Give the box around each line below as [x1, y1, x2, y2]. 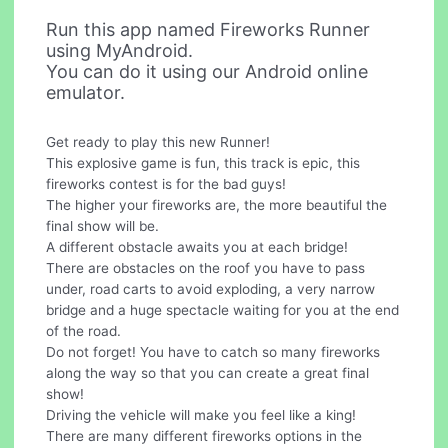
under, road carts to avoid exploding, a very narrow [46, 280, 376, 297]
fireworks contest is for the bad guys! [46, 175, 287, 192]
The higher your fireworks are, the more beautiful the [46, 196, 388, 213]
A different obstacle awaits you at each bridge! [46, 238, 349, 255]
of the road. [46, 322, 122, 339]
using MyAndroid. [46, 39, 194, 61]
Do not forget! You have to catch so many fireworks [46, 343, 381, 360]
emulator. [46, 81, 126, 103]
